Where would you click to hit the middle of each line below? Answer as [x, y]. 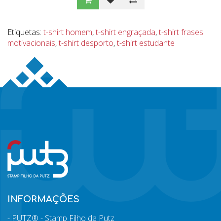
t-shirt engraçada [126, 32]
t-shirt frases [181, 32]
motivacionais [31, 43]
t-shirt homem [68, 32]
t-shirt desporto [86, 43]
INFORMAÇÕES [43, 199]
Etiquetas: [25, 32]
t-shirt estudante [146, 43]
